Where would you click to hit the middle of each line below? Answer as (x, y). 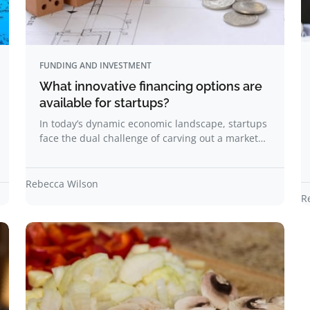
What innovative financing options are (151, 86)
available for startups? (104, 103)
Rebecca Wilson (62, 184)
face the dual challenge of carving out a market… (153, 138)
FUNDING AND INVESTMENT (95, 65)
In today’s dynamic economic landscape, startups (153, 124)
